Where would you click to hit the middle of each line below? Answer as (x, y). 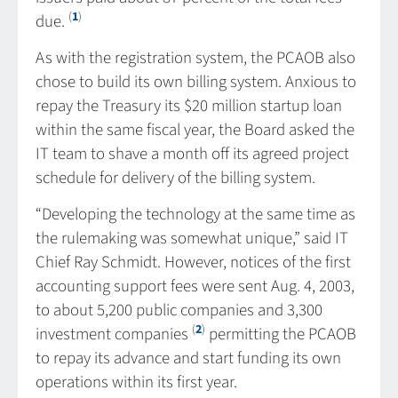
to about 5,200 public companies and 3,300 (179, 311)
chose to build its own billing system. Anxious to (196, 82)
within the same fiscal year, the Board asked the (195, 130)
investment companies (114, 335)
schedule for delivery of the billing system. (175, 178)
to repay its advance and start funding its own (188, 359)
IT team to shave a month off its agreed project (192, 154)
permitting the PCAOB (281, 335)
